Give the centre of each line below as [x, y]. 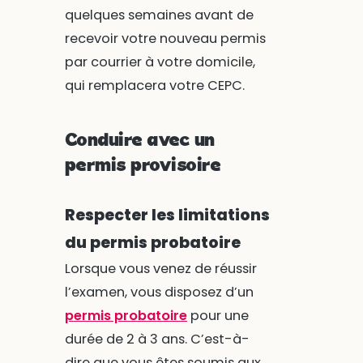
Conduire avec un [139, 141]
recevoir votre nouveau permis [165, 39]
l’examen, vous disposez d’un [159, 293]
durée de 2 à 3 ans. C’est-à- [157, 340]
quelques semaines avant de [159, 15]
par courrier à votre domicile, [160, 62]
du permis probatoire [152, 243]
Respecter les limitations [167, 216]
